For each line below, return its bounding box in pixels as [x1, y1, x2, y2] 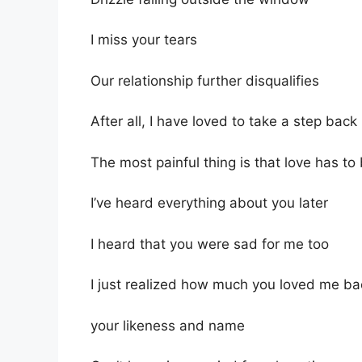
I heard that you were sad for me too [90, 235, 329, 252]
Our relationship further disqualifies [90, 72, 319, 89]
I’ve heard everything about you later [90, 195, 328, 212]
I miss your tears [90, 32, 197, 48]
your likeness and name [90, 317, 245, 334]
